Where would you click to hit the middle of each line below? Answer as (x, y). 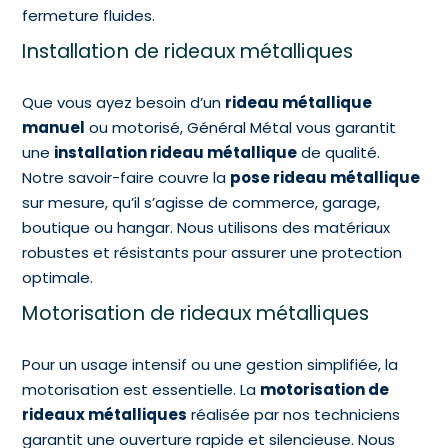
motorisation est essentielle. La (141, 389)
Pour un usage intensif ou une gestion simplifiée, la (210, 364)
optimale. (60, 277)
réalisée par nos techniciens (294, 414)
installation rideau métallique (176, 152)
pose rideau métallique (325, 177)
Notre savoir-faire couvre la (126, 177)
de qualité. (339, 152)
